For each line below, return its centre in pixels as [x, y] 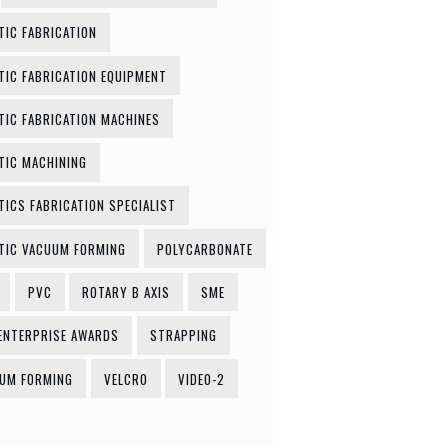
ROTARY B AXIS [126, 291]
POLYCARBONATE [204, 248]
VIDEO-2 [201, 378]
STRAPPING [183, 335]
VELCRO [125, 378]
